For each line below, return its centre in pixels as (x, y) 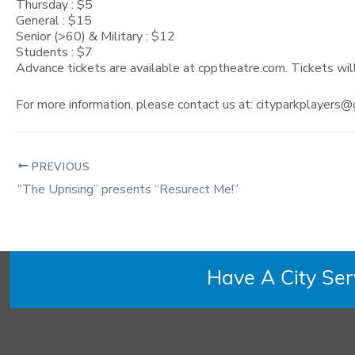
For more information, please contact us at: (136, 104)
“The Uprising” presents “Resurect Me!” (128, 190)
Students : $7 (54, 53)
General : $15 (54, 21)
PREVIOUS (59, 166)
